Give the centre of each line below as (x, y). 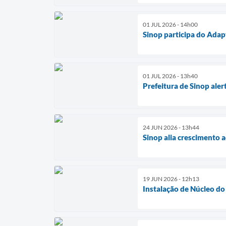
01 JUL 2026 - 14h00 (170, 25)
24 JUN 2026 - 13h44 (171, 128)
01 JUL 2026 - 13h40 (170, 76)
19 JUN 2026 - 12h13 (171, 179)
